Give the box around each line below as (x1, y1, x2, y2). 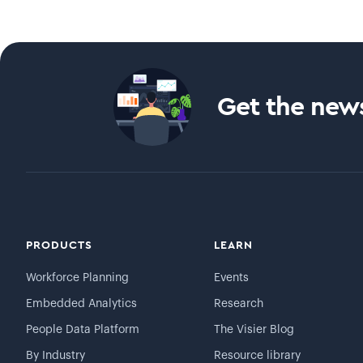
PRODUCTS (26, 240, 92, 251)
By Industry (26, 350, 85, 361)
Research (214, 298, 264, 310)
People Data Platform (26, 324, 139, 335)
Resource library (214, 350, 301, 361)
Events (214, 272, 250, 284)
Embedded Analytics (26, 298, 137, 310)
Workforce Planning (26, 272, 129, 284)
